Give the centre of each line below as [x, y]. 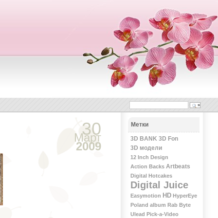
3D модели [146, 148]
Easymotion [145, 196]
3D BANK [144, 139]
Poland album [148, 205]
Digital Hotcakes [151, 176]
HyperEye [185, 196]
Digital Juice [159, 185]
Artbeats [178, 166]
